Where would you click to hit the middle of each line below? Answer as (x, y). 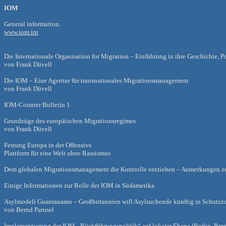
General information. (32, 24)
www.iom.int (21, 32)
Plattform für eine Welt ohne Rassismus (57, 153)
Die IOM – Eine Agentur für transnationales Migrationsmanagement (96, 80)
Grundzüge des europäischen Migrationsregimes (70, 121)
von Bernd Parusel (29, 210)
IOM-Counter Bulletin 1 (37, 105)
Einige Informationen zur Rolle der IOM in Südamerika (79, 185)
